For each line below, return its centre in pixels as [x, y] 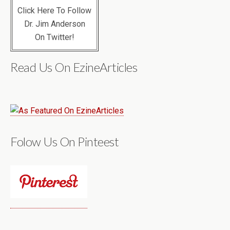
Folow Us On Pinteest [65, 141]
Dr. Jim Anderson [54, 24]
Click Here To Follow [54, 10]
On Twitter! [54, 37]
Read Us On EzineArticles [74, 67]
